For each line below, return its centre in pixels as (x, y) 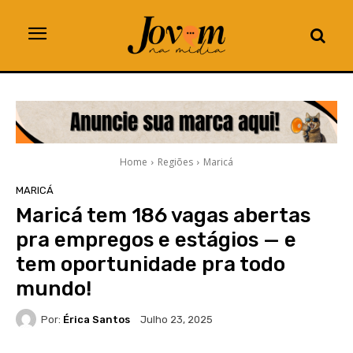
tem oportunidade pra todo (150, 265)
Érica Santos (97, 319)
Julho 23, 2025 (176, 320)
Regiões (175, 162)
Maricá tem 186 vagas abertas (163, 216)
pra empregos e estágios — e (156, 240)
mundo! (54, 289)
